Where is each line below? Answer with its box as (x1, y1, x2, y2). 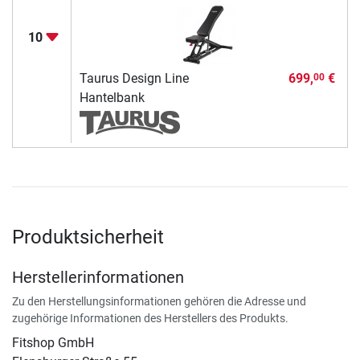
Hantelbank (79, 90, 145, 106)
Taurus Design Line (79, 71, 189, 87)
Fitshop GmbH (12, 335, 94, 351)
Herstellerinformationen (12, 268, 184, 288)
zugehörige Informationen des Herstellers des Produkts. (12, 312, 288, 325)
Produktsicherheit (12, 226, 164, 249)
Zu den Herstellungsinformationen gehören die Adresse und (12, 295, 306, 309)
